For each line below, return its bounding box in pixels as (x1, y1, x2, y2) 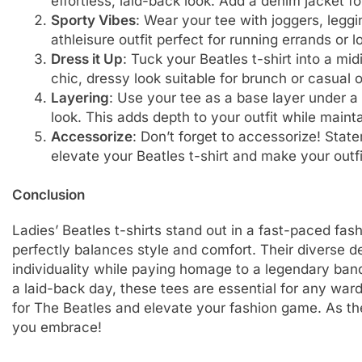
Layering (51, 90, 110, 107)
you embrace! (11, 319, 102, 336)
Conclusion (11, 186, 85, 203)
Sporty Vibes (51, 12, 137, 29)
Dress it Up (51, 51, 124, 68)
